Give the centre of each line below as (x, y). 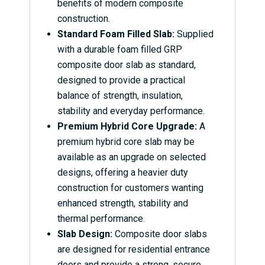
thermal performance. (101, 219)
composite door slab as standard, (126, 65)
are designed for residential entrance (133, 250)
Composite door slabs (159, 234)
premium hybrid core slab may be (126, 142)
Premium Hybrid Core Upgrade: (127, 127)
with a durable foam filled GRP (119, 50)
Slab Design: (85, 234)
